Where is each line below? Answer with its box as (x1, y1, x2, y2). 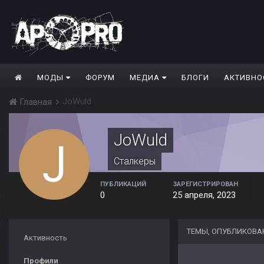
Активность (24, 233, 67, 243)
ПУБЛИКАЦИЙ (100, 180, 146, 189)
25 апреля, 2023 (173, 190, 236, 201)
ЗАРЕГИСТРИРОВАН (173, 180, 238, 189)
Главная (17, 97, 54, 108)
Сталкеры (114, 156, 156, 167)
